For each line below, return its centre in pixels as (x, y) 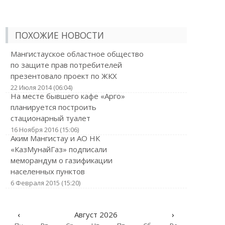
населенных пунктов (47, 171)
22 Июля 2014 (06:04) (41, 87)
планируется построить (53, 107)
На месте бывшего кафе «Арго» (68, 96)
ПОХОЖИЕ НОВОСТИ (59, 35)
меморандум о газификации (61, 160)
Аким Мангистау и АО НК (55, 138)
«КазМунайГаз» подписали (59, 149)
